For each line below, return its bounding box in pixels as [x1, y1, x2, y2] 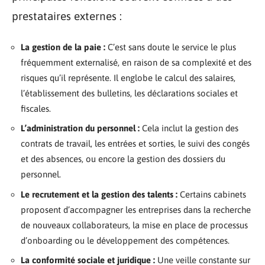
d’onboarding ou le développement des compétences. [21, 235, 230, 245]
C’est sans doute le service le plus [105, 41, 236, 52]
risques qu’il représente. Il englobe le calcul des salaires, [21, 72, 235, 83]
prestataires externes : [12, 9, 122, 23]
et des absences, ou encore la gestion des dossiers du [21, 154, 225, 164]
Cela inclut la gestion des [140, 123, 238, 134]
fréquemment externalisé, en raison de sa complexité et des [21, 57, 251, 67]
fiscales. [21, 103, 51, 114]
